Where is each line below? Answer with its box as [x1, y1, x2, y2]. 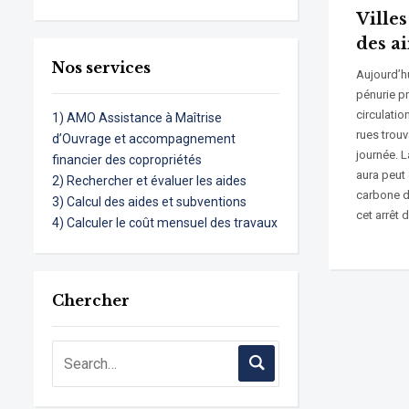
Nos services [52, 58, 151, 77]
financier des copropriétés [52, 152, 202, 167]
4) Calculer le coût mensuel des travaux [52, 215, 278, 230]
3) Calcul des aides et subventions [52, 194, 246, 209]
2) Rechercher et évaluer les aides [52, 173, 246, 188]
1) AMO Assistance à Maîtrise [52, 110, 222, 125]
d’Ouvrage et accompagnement [52, 131, 236, 146]
